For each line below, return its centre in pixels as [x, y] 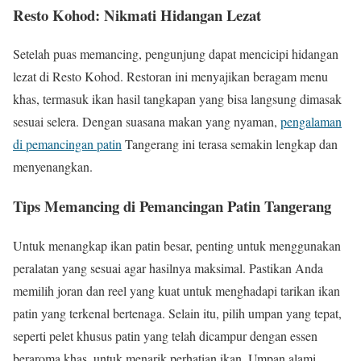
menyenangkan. [53, 167]
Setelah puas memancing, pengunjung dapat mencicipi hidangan [176, 54]
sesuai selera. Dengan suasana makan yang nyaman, [147, 122]
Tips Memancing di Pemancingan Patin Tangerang [172, 206]
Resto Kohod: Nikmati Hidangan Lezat [137, 15]
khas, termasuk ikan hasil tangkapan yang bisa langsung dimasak [177, 99]
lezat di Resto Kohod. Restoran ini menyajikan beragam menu [170, 77]
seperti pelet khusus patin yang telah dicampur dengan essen [165, 335]
